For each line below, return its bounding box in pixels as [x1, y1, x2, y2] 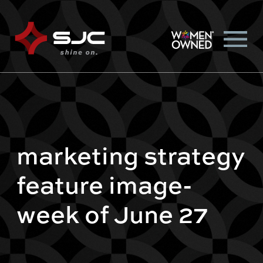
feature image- [16, 167, 192, 201]
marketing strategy [16, 137, 245, 172]
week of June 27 [16, 196, 208, 231]
